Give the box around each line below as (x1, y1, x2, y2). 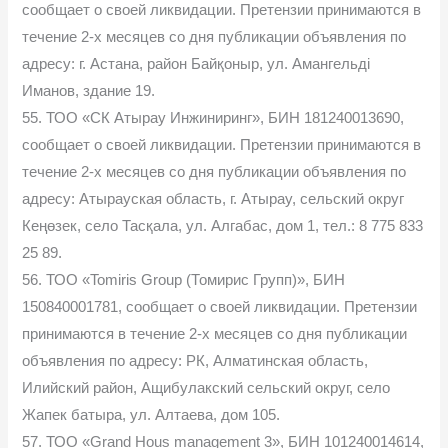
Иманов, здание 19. (22, 82, 156, 99)
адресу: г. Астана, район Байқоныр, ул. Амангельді (22, 55, 371, 72)
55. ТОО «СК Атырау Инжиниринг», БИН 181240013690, (22, 109, 405, 126)
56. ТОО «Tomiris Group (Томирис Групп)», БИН (22, 271, 346, 288)
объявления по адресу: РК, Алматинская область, (22, 352, 369, 369)
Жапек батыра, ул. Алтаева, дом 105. (22, 406, 281, 423)
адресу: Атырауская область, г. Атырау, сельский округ (22, 190, 405, 207)
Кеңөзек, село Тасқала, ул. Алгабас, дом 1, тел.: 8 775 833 (22, 217, 424, 234)
